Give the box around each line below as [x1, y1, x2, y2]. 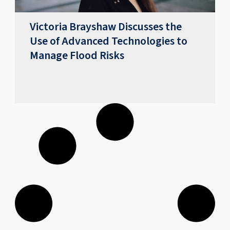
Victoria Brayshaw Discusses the [30, 19, 182, 35]
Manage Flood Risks [30, 48, 125, 64]
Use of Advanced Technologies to [30, 33, 188, 49]
